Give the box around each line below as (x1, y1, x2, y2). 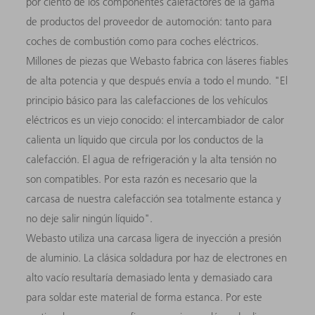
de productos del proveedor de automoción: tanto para (26, 14, 273, 28)
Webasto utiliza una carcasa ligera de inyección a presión (26, 231, 282, 245)
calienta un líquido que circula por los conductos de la (26, 132, 264, 146)
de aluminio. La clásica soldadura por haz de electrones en (26, 250, 288, 264)
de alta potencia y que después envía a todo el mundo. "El (26, 73, 288, 87)
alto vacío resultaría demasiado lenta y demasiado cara (26, 270, 274, 284)
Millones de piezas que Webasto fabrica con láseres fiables (26, 53, 289, 67)
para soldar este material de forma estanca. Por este (26, 290, 263, 304)
